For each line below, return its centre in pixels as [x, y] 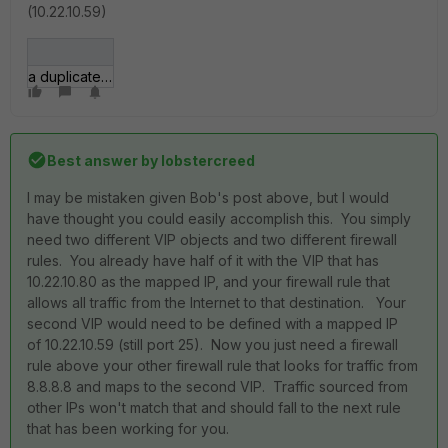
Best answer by [102, 160]
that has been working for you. [128, 428]
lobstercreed [206, 160]
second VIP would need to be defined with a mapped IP [212, 323]
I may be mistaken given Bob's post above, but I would [208, 197]
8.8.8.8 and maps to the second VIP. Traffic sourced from [217, 386]
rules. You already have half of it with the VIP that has [203, 260]
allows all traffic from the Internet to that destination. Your [216, 302]
